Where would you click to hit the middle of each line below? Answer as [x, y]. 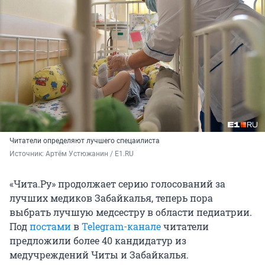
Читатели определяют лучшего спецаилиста [85, 141]
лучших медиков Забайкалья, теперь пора [111, 198]
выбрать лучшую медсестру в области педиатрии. [131, 212]
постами [50, 227]
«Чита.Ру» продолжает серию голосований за [117, 184]
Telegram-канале [121, 227]
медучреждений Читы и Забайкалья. [99, 255]
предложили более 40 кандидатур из [98, 241]
